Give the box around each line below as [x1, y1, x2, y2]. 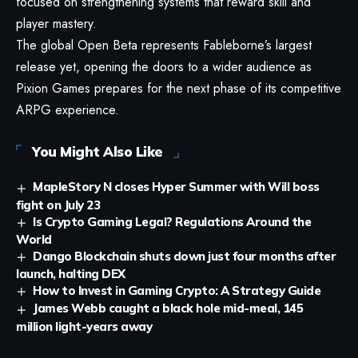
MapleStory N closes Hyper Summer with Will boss [33, 179, 320, 195]
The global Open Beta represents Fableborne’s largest [16, 36, 312, 55]
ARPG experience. [16, 101, 119, 120]
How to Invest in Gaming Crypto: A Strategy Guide [33, 283, 321, 298]
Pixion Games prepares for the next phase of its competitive [16, 79, 341, 98]
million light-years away [16, 318, 152, 334]
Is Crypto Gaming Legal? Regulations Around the [33, 213, 312, 229]
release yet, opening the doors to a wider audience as [16, 58, 312, 77]
